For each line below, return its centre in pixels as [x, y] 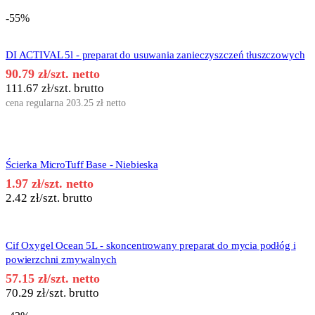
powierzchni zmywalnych [61, 260]
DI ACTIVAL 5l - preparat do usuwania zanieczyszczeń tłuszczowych [155, 55]
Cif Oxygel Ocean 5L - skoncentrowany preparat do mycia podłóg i [151, 246]
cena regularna [36, 103]
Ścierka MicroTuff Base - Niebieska [82, 165]
